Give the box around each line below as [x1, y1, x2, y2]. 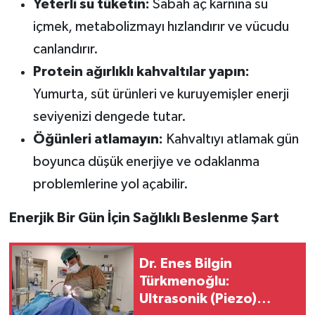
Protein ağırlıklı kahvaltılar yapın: [32, 64, 250, 79]
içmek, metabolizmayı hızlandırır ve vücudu [32, 19, 289, 34]
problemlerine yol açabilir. [32, 176, 188, 191]
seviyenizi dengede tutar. [32, 109, 186, 124]
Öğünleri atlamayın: [32, 131, 163, 146]
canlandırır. [32, 41, 98, 56]
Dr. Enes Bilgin [139, 257, 232, 271]
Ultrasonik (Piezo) [139, 292, 257, 307]
